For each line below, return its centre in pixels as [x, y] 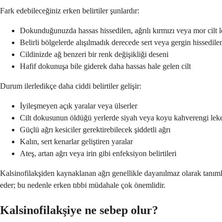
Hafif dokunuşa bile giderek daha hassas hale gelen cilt [105, 66]
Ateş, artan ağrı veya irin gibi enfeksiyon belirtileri [98, 153]
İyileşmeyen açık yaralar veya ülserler [79, 106]
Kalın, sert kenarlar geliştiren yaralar [76, 141]
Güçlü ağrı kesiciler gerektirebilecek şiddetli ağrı [95, 129]
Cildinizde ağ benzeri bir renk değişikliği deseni [94, 54]
